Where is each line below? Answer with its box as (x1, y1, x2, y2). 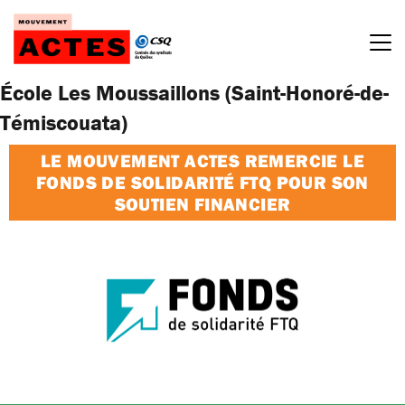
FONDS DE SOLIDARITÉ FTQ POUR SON (36, 170, 369, 193)
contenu (5, 50, 54, 68)
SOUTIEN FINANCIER (114, 192, 291, 215)
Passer (5, 6, 44, 24)
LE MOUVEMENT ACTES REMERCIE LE (41, 148, 364, 172)
